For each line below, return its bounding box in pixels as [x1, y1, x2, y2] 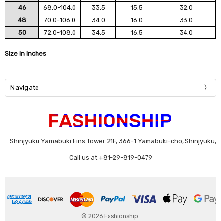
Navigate [10, 84, 39, 92]
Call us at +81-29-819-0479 [69, 154, 152, 162]
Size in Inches [5, 49, 47, 57]
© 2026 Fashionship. [81, 212, 140, 220]
